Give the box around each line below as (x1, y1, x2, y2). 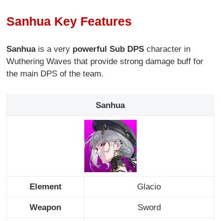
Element (29, 182, 62, 192)
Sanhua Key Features (6, 14, 132, 28)
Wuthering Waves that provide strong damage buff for (6, 57, 204, 67)
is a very (36, 44, 73, 54)
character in (144, 44, 191, 54)
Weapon (30, 203, 62, 213)
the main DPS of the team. (6, 69, 104, 79)
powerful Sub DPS (73, 44, 145, 54)
